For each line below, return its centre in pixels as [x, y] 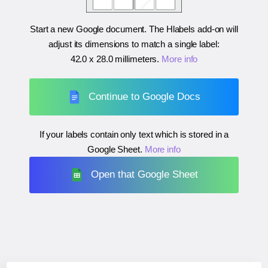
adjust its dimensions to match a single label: [134, 44]
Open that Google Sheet [145, 175]
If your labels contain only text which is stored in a [134, 134]
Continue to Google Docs [145, 96]
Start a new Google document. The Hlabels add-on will [134, 29]
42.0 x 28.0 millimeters [114, 59]
